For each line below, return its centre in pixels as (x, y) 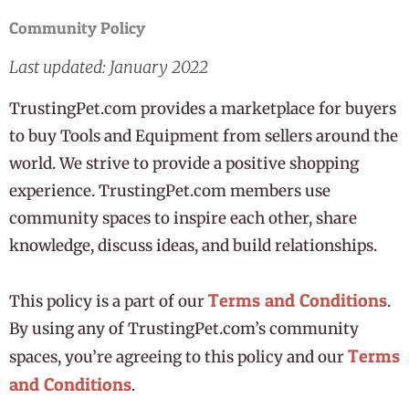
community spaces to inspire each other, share (183, 218)
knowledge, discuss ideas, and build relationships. (193, 245)
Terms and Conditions (298, 300)
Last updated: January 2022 (109, 67)
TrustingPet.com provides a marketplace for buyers (203, 108)
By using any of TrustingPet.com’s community (184, 328)
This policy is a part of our (109, 301)
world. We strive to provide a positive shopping (184, 163)
